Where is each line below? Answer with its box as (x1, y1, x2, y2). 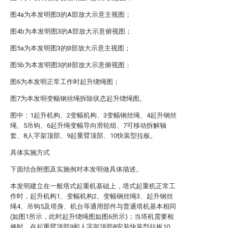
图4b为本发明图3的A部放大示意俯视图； (10, 27, 132, 35)
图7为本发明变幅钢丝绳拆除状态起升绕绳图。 (10, 95, 146, 102)
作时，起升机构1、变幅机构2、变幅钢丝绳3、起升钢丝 (10, 192, 173, 200)
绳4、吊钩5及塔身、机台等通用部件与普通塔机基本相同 (10, 203, 176, 210)
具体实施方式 (10, 149, 50, 156)
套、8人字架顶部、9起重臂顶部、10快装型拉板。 (10, 132, 157, 139)
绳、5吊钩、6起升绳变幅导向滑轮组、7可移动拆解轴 (10, 122, 166, 129)
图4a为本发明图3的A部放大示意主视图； (10, 11, 131, 18)
